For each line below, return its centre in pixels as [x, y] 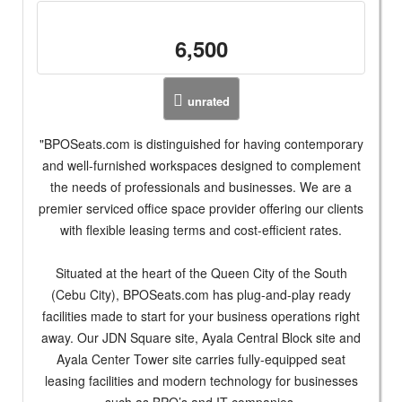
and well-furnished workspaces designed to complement [201, 165]
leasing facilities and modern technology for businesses [201, 380]
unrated [208, 100]
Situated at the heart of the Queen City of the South [201, 272]
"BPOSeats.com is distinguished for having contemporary [201, 143]
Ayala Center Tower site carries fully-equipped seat [201, 358]
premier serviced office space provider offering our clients [201, 208]
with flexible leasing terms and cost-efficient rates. [201, 229]
